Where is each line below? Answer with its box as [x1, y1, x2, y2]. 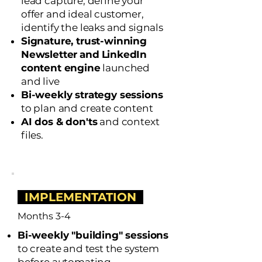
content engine [21, 62, 101, 74]
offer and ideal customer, [21, 8, 144, 20]
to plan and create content [21, 102, 153, 114]
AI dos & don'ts [21, 116, 98, 127]
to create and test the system [18, 243, 160, 254]
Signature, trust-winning [21, 35, 147, 47]
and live [21, 75, 60, 87]
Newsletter [21, 49, 78, 60]
